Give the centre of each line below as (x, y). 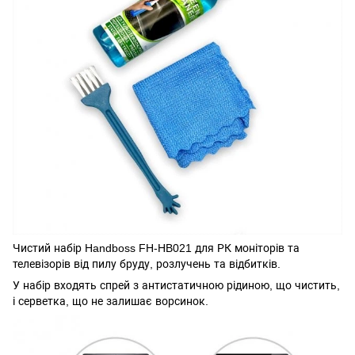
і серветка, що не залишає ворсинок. (111, 301)
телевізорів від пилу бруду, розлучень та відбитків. (147, 264)
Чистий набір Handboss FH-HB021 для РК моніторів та (156, 248)
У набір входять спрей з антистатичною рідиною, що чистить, (176, 285)
